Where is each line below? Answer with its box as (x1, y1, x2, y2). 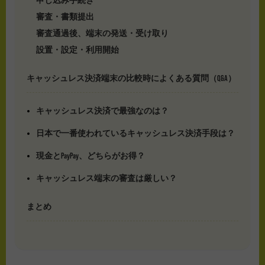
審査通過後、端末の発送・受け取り (35, 28, 169, 38)
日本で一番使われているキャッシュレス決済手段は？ (35, 128, 235, 138)
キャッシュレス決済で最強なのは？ (35, 105, 169, 115)
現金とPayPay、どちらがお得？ (35, 150, 145, 160)
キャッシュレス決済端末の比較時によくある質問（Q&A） (27, 73, 236, 83)
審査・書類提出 (35, 11, 94, 21)
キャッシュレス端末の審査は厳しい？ (35, 173, 177, 183)
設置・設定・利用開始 (35, 44, 119, 54)
